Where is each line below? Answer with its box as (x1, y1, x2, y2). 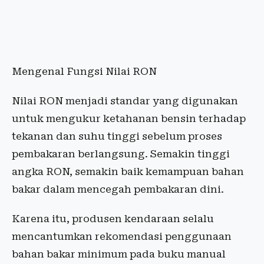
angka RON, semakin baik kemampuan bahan (12, 166, 244, 178)
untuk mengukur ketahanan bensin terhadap (12, 113, 246, 125)
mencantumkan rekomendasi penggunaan (12, 230, 232, 243)
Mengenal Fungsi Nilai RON (12, 65, 157, 78)
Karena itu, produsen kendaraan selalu (12, 213, 214, 225)
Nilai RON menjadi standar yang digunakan (12, 95, 238, 107)
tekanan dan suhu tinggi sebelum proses (12, 130, 222, 143)
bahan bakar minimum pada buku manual (12, 248, 226, 260)
